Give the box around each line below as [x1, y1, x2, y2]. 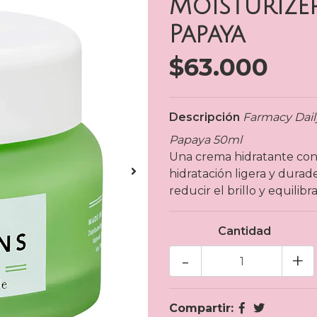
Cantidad [218, 224, 272, 238]
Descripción [169, 110, 240, 124]
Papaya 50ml [169, 133, 242, 146]
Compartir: [169, 301, 234, 315]
